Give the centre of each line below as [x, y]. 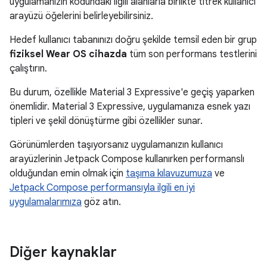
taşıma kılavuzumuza [169, 173]
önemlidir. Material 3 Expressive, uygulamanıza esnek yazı [130, 107]
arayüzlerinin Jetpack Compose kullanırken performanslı [127, 159]
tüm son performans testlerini [192, 54]
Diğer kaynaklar [63, 252]
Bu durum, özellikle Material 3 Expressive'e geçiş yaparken [132, 92]
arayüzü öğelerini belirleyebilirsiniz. [81, 16]
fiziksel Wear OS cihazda [68, 54]
